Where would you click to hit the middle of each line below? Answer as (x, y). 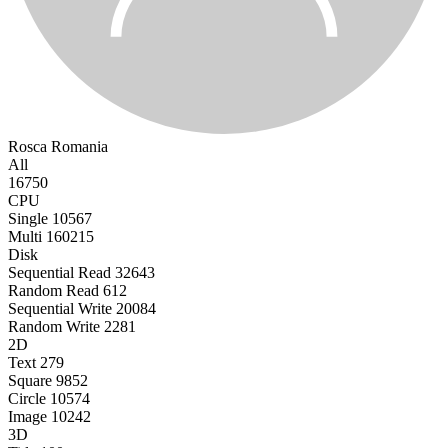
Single (28, 219)
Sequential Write (60, 309)
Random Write (54, 327)
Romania (79, 147)
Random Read (53, 291)
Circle (27, 399)
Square (30, 381)
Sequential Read (59, 273)
